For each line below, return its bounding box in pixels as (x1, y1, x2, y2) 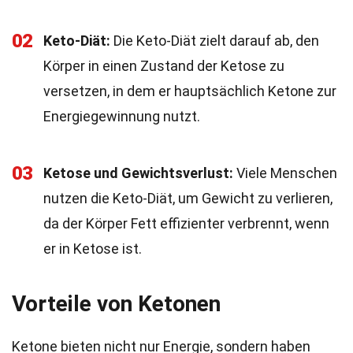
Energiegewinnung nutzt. (43, 108, 200, 124)
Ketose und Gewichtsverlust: (43, 165, 233, 181)
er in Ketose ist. (43, 240, 142, 257)
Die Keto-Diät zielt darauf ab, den (110, 32, 319, 49)
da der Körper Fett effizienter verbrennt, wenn (43, 215, 329, 232)
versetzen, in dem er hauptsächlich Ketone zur (43, 83, 336, 99)
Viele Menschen (233, 165, 337, 181)
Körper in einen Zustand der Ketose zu (43, 58, 284, 74)
